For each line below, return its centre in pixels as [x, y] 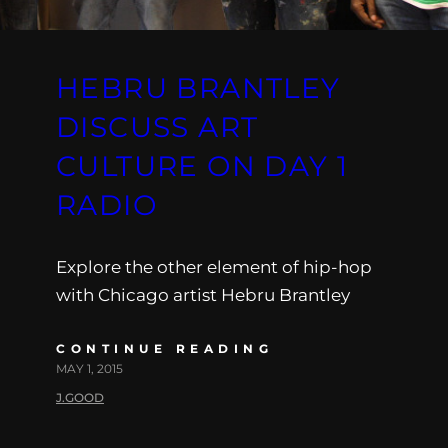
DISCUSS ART [157, 126]
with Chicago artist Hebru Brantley [203, 294]
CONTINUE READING [164, 348]
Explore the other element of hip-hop [214, 266]
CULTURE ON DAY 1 [202, 165]
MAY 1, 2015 [89, 368]
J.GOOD [80, 397]
